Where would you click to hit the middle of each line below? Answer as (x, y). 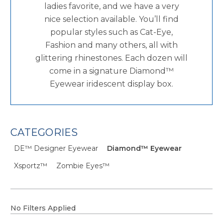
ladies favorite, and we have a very (111, 6)
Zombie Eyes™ (83, 166)
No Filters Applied (43, 208)
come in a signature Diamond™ (111, 71)
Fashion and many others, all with (111, 45)
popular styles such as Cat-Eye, (111, 32)
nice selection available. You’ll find (111, 19)
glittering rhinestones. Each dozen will (111, 58)
